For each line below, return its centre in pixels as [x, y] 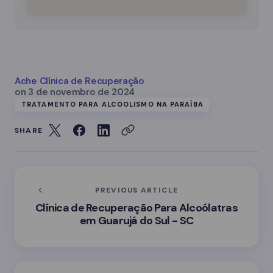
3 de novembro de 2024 [82, 92]
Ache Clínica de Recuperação [80, 81]
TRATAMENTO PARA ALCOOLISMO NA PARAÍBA [112, 104]
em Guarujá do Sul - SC [136, 220]
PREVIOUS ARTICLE [136, 190]
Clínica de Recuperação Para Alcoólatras [136, 207]
